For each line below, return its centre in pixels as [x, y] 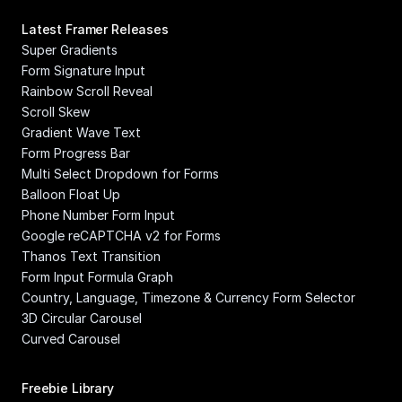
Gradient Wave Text [81, 132]
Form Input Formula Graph [97, 277]
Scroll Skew [56, 112]
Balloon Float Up [71, 194]
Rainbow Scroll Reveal [87, 91]
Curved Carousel [71, 339]
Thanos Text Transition [91, 256]
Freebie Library [68, 388]
